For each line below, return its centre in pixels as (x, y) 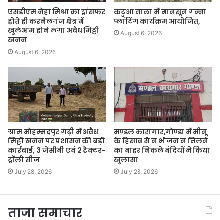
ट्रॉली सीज (24, 159)
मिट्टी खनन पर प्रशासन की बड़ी (56, 141)
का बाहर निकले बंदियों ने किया (162, 150)
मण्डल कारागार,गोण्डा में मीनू (161, 131)
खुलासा (126, 159)
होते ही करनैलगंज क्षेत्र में (46, 21)
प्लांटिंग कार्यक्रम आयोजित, (158, 21)
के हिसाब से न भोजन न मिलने (161, 141)
